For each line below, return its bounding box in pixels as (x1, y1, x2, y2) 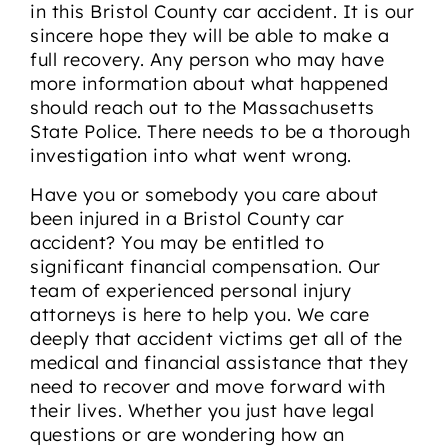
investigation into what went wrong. (30, 144, 352, 168)
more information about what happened (30, 72, 388, 96)
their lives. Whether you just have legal (30, 398, 374, 422)
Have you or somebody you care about (30, 182, 379, 206)
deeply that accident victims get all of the (30, 326, 403, 350)
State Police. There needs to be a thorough (30, 120, 410, 144)
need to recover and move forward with (30, 374, 386, 398)
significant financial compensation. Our (30, 254, 381, 278)
